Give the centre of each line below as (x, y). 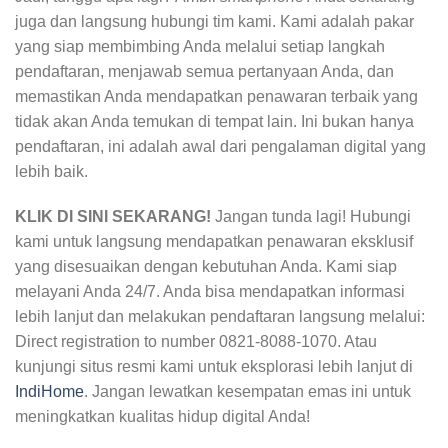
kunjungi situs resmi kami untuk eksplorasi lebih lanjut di (214, 367)
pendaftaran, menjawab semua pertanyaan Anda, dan (204, 71)
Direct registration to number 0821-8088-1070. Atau (196, 342)
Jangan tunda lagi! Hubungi (311, 217)
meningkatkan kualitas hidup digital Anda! (162, 417)
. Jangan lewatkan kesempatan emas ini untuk (247, 392)
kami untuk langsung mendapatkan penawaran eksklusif (214, 242)
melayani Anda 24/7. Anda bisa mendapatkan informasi (210, 292)
